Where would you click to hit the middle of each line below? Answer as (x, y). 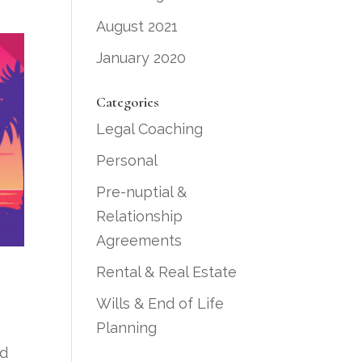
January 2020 (141, 58)
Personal (127, 160)
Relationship (140, 216)
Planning (127, 328)
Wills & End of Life (160, 303)
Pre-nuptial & (142, 192)
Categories (128, 102)
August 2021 (137, 26)
